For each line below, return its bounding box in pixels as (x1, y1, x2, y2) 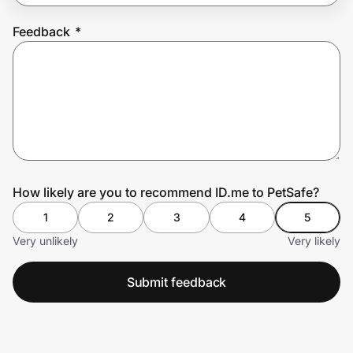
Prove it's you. (13, 52, 132, 75)
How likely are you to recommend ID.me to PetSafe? (13, 184, 319, 200)
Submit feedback (126, 273, 227, 290)
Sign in (127, 101, 164, 114)
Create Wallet (24, 101, 95, 114)
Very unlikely (13, 233, 78, 247)
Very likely (288, 233, 340, 247)
